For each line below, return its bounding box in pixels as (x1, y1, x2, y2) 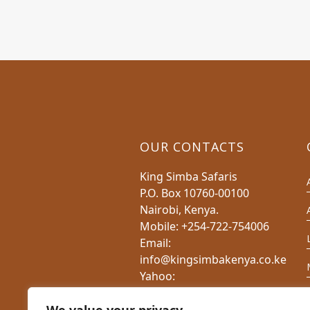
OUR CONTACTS (140, 138, 245, 155)
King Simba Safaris (140, 168, 238, 184)
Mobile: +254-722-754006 (140, 218, 270, 234)
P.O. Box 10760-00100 (140, 185, 250, 201)
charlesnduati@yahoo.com (140, 284, 280, 300)
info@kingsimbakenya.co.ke (140, 251, 287, 267)
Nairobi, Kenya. (140, 201, 219, 217)
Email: (140, 235, 172, 250)
